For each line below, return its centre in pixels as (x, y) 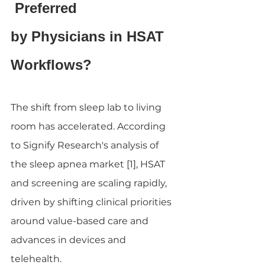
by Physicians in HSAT (89, 36)
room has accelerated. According (89, 126)
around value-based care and (81, 221)
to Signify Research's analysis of (86, 145)
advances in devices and (70, 240)
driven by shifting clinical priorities (92, 202)
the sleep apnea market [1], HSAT (89, 164)
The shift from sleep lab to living (87, 107)
